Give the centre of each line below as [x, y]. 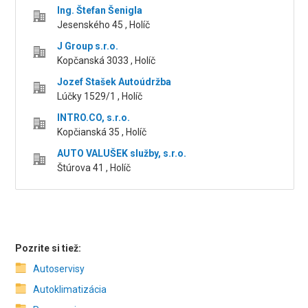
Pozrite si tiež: [48, 249]
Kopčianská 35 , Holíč [102, 132]
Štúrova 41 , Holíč [94, 168]
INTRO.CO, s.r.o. [94, 118]
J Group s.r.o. [88, 46]
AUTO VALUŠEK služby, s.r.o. [122, 154]
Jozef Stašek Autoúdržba [114, 82]
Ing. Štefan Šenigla [100, 11]
